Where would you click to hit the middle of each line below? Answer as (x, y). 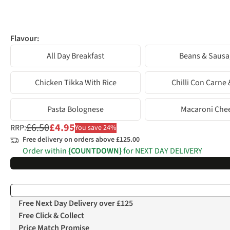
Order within (45, 151)
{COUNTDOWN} (95, 151)
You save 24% (96, 128)
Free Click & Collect (51, 216)
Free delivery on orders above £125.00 (81, 140)
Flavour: (25, 39)
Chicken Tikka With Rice (75, 83)
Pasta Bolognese (76, 110)
